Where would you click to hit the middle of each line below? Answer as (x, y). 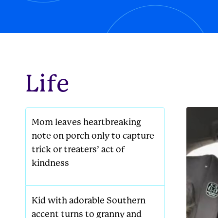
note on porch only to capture (93, 136)
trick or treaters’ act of (78, 149)
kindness (50, 163)
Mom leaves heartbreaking (86, 122)
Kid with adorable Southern (89, 200)
